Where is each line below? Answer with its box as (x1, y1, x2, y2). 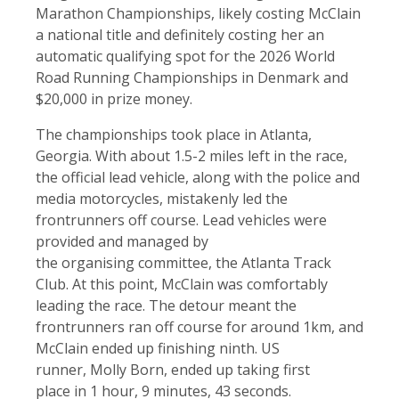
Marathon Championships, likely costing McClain (36, 4, 361, 24)
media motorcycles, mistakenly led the (36, 189, 288, 209)
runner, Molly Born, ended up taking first (36, 360, 310, 380)
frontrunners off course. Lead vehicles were (36, 210, 327, 231)
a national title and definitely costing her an (36, 25, 324, 45)
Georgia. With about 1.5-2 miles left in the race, (36, 146, 347, 167)
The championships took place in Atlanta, (36, 125, 312, 145)
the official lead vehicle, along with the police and (36, 167, 360, 188)
